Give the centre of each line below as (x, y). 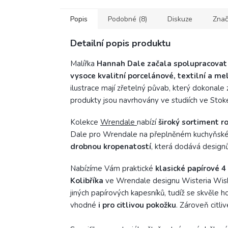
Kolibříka (87, 181)
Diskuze (180, 19)
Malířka (83, 64)
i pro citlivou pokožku (137, 205)
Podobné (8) (127, 19)
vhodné (84, 205)
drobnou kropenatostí (111, 147)
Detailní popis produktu (120, 44)
